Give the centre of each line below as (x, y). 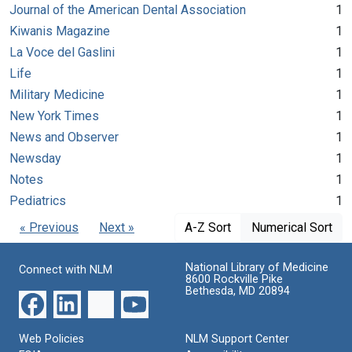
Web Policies (51, 339)
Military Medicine (57, 94)
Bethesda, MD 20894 (238, 291)
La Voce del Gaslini (62, 52)
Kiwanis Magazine (60, 31)
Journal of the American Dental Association (128, 9)
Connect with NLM (66, 269)
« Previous (49, 227)
